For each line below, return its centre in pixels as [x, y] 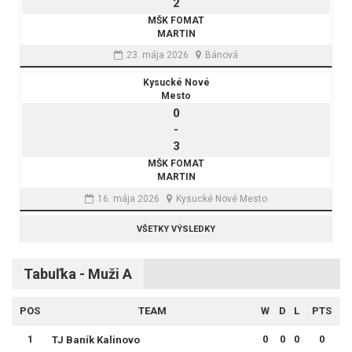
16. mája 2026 [128, 198]
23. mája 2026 [158, 55]
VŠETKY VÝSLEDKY [176, 229]
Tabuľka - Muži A [78, 273]
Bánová [222, 55]
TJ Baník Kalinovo [96, 339]
